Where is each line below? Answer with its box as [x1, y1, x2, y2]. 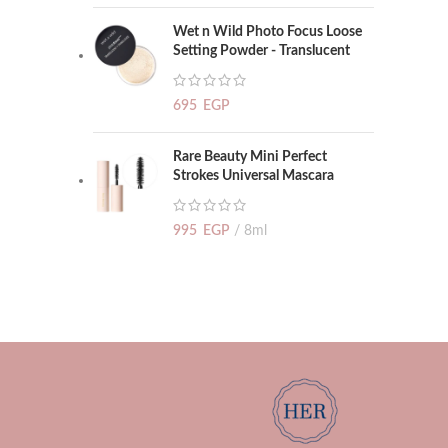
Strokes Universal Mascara [173, 169, 334, 183]
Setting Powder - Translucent [173, 44, 350, 58]
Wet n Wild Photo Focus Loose [173, 25, 362, 39]
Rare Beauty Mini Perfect [173, 150, 327, 164]
